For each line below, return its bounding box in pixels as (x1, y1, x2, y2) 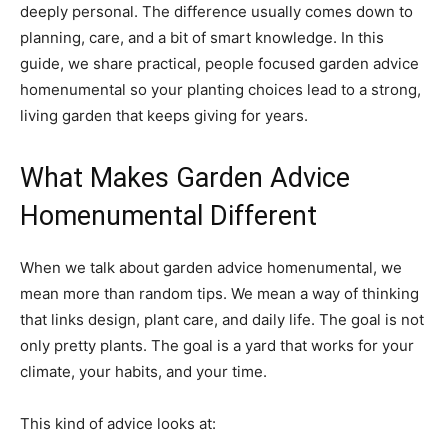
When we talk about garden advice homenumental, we (20, 258, 402, 277)
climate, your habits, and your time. (20, 362, 267, 381)
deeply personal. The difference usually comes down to (20, 2, 413, 21)
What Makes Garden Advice (20, 162, 350, 194)
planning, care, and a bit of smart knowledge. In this (20, 28, 384, 47)
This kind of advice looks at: (20, 414, 216, 433)
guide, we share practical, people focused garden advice (20, 54, 419, 73)
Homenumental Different (20, 200, 317, 232)
